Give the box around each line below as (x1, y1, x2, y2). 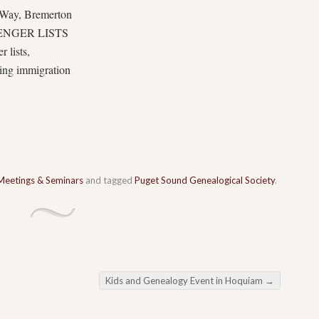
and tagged (83, 174, 135, 186)
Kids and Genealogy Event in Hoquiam (105, 274, 265, 286)
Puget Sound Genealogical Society (135, 174, 275, 186)
